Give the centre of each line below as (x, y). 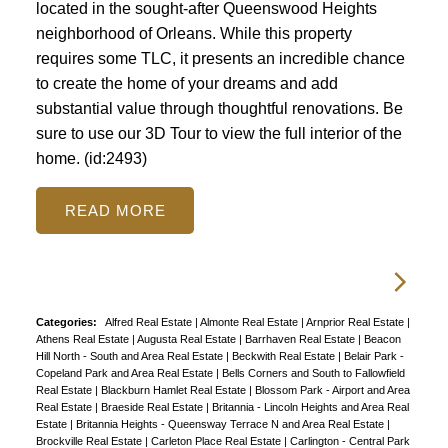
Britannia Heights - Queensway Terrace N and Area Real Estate (231, 424)
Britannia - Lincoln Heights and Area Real (310, 407)
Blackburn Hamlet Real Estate (174, 390)
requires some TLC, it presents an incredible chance (220, 59)
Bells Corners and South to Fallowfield (313, 373)
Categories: (66, 322)
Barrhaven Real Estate (301, 339)
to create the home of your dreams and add (186, 84)
